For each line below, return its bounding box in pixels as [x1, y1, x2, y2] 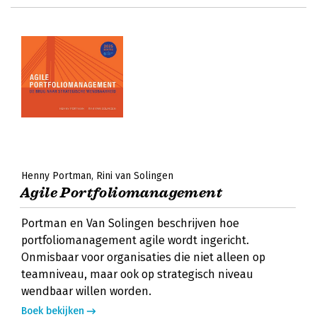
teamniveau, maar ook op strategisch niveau [21, 267, 253, 281]
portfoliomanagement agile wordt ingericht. [21, 234, 249, 247]
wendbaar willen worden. [21, 284, 151, 298]
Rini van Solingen [96, 170, 173, 182]
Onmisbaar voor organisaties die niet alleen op [21, 250, 265, 264]
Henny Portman [21, 170, 91, 182]
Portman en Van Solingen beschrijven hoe [21, 217, 239, 230]
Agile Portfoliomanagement [20, 184, 222, 202]
